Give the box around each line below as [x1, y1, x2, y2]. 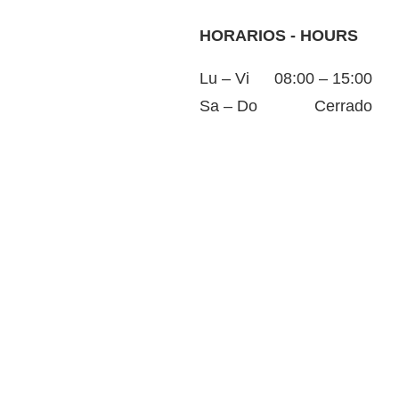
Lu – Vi [199, 69, 249, 87]
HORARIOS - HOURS [199, 26, 358, 45]
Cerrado [314, 96, 372, 115]
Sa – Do [199, 96, 257, 115]
